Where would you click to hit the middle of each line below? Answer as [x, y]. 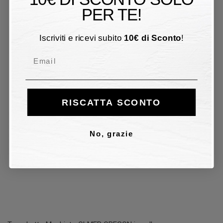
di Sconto [160, 37]
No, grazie [111, 134]
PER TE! [111, 14]
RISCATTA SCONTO [111, 102]
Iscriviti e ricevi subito [82, 37]
